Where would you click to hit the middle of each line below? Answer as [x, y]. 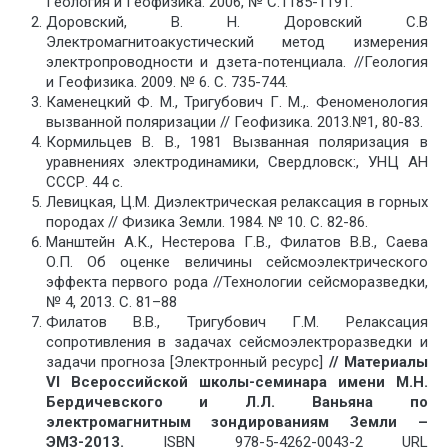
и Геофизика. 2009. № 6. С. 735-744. [166, 82]
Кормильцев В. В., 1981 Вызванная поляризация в [236, 142]
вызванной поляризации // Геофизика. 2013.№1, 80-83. [234, 122]
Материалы [386, 362]
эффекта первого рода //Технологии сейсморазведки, [236, 282]
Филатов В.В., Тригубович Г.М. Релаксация [236, 322]
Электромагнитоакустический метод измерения [236, 42]
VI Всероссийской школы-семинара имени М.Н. [236, 382]
